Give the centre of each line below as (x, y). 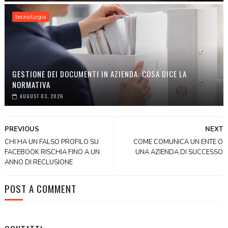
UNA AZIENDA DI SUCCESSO (179, 152)
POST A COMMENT (40, 188)
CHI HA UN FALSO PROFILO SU (51, 142)
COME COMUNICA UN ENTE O (178, 142)
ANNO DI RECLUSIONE (38, 162)
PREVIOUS (22, 129)
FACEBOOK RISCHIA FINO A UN (52, 152)
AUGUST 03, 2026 (41, 96)
